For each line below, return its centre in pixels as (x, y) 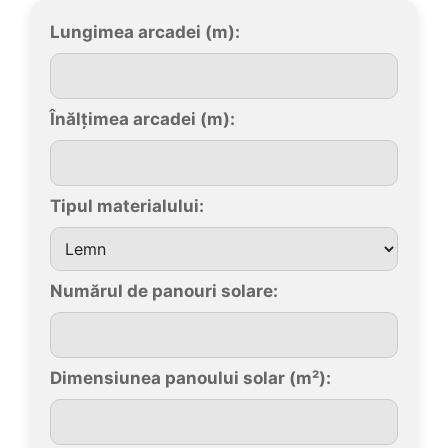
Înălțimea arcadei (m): (142, 119)
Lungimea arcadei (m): (145, 32)
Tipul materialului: (127, 206)
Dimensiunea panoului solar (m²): (190, 378)
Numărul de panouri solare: (164, 291)
